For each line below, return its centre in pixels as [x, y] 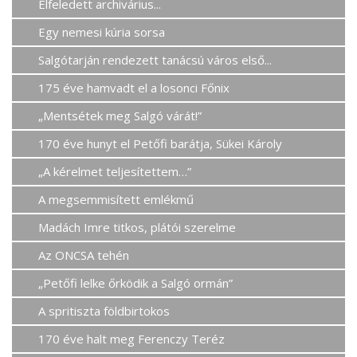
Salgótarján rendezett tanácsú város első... [155, 59]
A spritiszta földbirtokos [104, 310]
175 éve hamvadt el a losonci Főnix [134, 87]
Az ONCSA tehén [84, 255]
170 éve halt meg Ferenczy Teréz [132, 338]
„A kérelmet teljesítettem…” [115, 171]
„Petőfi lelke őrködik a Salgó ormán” [136, 282]
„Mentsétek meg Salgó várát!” [120, 115]
